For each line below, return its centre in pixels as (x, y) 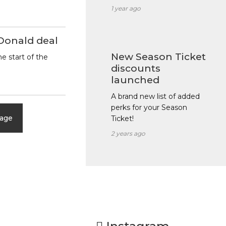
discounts (135, 69)
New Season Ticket (158, 57)
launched (135, 80)
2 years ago (128, 134)
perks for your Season (149, 108)
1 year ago (126, 9)
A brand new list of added (155, 97)
